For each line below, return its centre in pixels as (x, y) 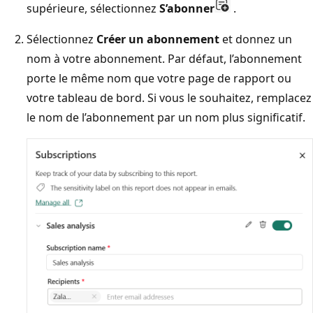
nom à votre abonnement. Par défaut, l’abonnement (164, 59)
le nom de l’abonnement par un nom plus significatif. (166, 118)
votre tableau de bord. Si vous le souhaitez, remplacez (169, 98)
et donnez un (256, 39)
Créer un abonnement (158, 39)
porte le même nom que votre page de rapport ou (159, 79)
